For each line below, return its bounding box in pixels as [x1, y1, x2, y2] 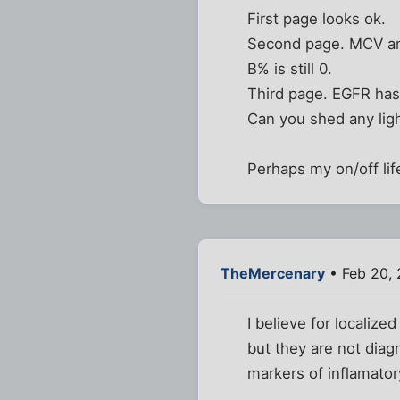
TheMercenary [221, 264, 325, 283]
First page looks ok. [247, 10, 387, 29]
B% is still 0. [247, 60, 333, 79]
